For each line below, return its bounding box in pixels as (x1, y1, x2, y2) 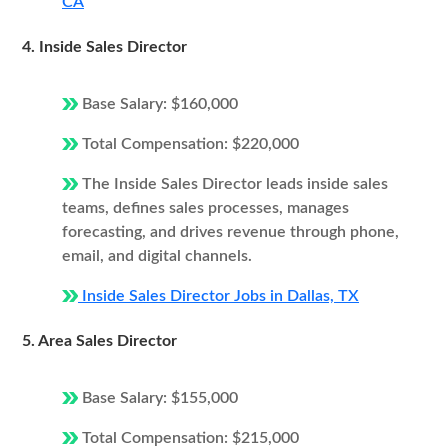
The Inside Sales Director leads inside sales (78, 176, 388, 192)
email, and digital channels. (62, 248, 252, 264)
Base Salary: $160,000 (78, 96, 238, 112)
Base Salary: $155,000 (78, 390, 238, 406)
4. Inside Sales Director (22, 39, 187, 55)
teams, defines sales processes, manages (62, 200, 349, 216)
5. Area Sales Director (22, 333, 177, 349)
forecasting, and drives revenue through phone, (62, 224, 399, 240)
